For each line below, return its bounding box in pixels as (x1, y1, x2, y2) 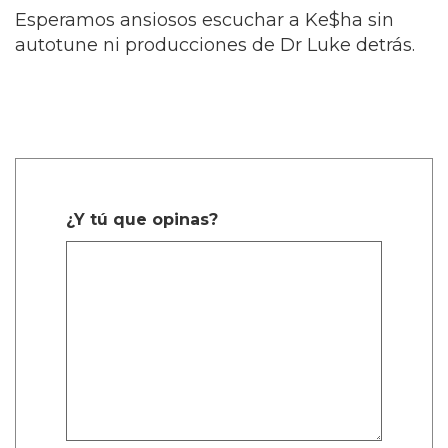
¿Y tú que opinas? (66, 210, 218, 230)
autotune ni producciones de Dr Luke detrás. (15, 34, 415, 57)
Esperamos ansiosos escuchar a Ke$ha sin (15, 9, 394, 32)
